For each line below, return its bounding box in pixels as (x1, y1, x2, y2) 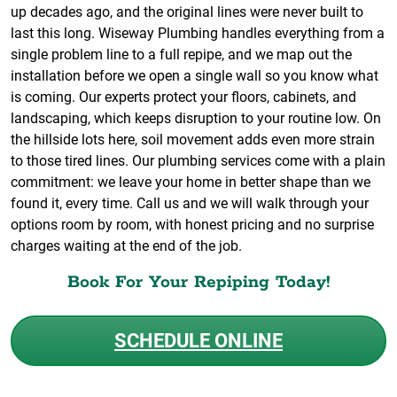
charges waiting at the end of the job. (11, 237, 242, 254)
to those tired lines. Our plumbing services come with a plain (11, 152, 385, 169)
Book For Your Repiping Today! (66, 270, 331, 293)
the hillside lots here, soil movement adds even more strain (11, 130, 375, 148)
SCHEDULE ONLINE (114, 329, 283, 352)
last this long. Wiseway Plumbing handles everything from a (11, 24, 385, 42)
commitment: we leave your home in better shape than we (11, 173, 370, 191)
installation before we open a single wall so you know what (11, 66, 378, 84)
